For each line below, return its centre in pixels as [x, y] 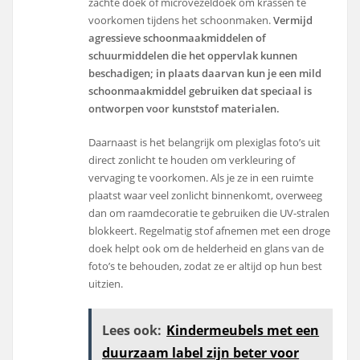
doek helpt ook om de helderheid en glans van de [207, 249]
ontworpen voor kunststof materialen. [184, 108]
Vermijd [292, 20]
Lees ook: [132, 331]
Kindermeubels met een [243, 331]
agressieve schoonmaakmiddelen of [178, 37]
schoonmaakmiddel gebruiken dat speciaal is [200, 90]
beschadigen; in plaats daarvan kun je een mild [205, 73]
